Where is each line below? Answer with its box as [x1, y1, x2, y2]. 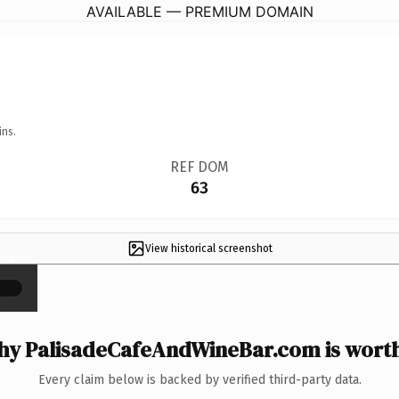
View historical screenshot [144, 241, 273, 255]
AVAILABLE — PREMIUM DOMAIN [85, 2, 313, 20]
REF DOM [169, 158, 229, 175]
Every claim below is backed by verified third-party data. [37, 371, 362, 387]
